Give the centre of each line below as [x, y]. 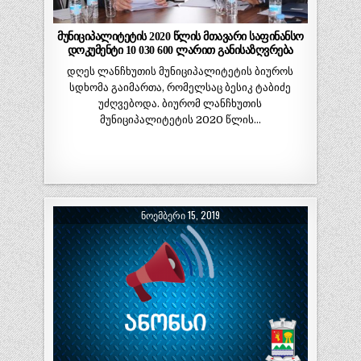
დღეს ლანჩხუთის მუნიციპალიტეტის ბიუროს [180, 72]
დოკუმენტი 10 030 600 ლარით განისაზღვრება [180, 50]
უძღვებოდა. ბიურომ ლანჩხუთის [180, 104]
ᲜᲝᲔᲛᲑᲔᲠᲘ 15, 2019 [180, 214]
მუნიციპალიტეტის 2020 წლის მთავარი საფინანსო [180, 37]
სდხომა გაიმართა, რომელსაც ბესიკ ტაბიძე [180, 88]
